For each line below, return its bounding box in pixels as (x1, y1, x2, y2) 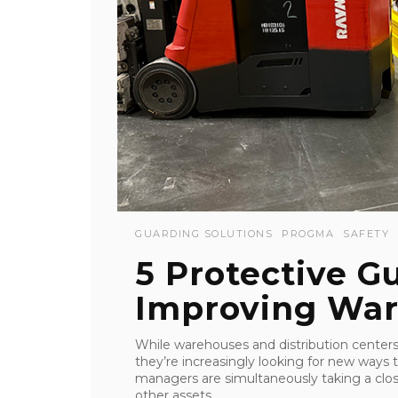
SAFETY (343, 227, 389, 240)
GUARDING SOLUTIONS (135, 227, 273, 240)
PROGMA (282, 227, 334, 240)
